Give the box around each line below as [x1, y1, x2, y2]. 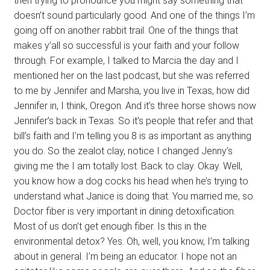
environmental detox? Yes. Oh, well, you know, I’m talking [13, 235, 250, 247]
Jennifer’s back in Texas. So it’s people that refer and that [13, 115, 253, 127]
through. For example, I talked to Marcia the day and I [13, 54, 239, 66]
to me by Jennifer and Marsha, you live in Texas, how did [13, 84, 250, 96]
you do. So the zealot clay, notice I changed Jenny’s [13, 145, 233, 157]
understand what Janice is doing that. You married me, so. [13, 190, 255, 202]
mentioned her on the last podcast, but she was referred [13, 69, 250, 81]
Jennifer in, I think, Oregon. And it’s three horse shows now [13, 99, 256, 111]
